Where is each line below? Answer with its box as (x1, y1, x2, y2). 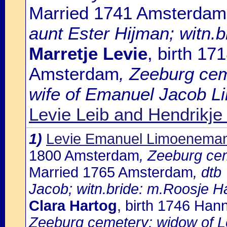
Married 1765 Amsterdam (29, 164, 193, 180)
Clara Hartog (29, 198, 117, 214)
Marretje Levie (29, 44, 147, 63)
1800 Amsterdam (29, 147, 139, 164)
